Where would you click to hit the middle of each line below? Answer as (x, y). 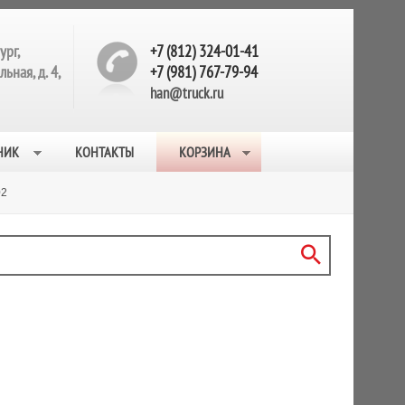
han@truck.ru (186, 93)
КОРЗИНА (205, 152)
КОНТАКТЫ (104, 152)
